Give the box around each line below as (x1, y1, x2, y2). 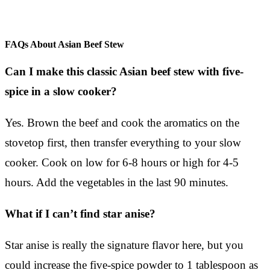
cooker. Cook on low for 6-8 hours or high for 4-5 (5, 155, 239, 169)
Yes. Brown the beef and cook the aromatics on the (5, 116, 239, 129)
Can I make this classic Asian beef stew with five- (5, 64, 243, 78)
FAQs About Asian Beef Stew (5, 39, 124, 49)
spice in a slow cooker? (5, 84, 117, 98)
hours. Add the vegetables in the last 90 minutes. (5, 175, 228, 189)
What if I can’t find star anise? (5, 207, 155, 220)
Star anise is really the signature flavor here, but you (5, 238, 243, 251)
